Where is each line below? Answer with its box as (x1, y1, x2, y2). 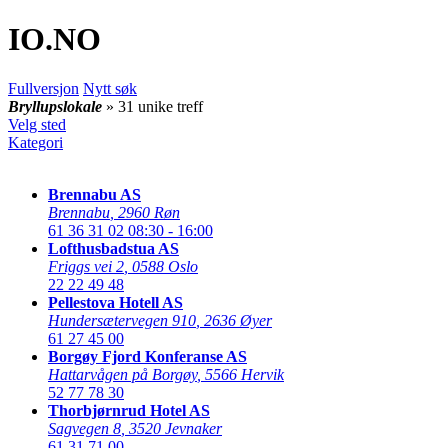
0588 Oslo (132, 257, 198, 275)
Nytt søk (83, 79, 137, 97)
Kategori (8, 133, 63, 151)
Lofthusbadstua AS (48, 239, 179, 257)
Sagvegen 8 (48, 419, 121, 437)
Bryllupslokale (8, 97, 102, 115)
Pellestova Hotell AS (48, 293, 183, 311)
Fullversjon (8, 79, 79, 97)
